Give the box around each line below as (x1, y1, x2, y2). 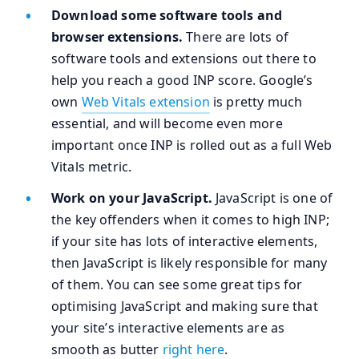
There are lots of (186, 28, 288, 46)
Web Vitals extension (81, 93, 210, 111)
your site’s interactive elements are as (51, 319, 285, 337)
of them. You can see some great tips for (51, 276, 303, 294)
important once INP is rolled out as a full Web (51, 136, 333, 155)
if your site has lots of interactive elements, (51, 232, 318, 251)
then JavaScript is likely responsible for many (51, 254, 328, 272)
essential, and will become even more (51, 115, 283, 133)
